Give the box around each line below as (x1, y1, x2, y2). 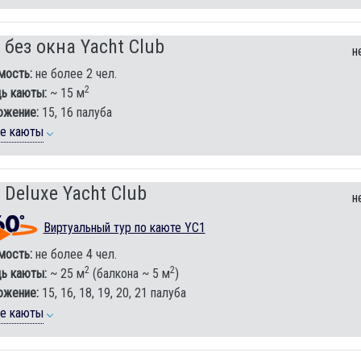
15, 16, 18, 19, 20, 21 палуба (38, 285, 186, 301)
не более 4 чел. (31, 247, 117, 263)
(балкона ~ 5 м (89, 266, 170, 282)
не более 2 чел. (31, 66, 117, 82)
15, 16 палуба (38, 105, 112, 121)
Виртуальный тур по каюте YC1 (43, 219, 205, 235)
